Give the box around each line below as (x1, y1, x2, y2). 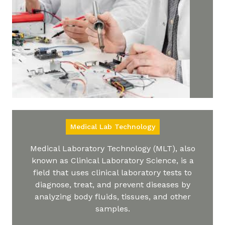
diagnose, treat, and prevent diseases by (35, 179, 190, 189)
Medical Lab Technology (70, 122, 155, 131)
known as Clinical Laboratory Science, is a (31, 155, 194, 165)
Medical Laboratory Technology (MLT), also (30, 143, 195, 153)
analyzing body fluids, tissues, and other (34, 191, 191, 201)
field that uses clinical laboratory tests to (33, 167, 192, 177)
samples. (95, 203, 130, 213)
